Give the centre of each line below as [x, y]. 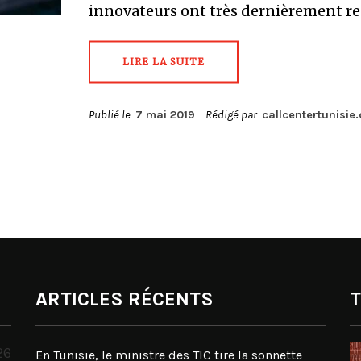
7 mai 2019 [165, 115]
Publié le [112, 115]
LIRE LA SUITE [163, 62]
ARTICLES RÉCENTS [124, 299]
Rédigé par [232, 115]
